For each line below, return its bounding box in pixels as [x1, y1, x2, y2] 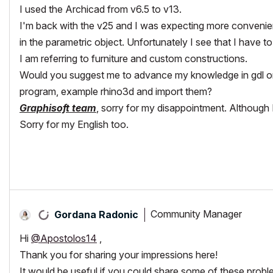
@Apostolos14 [31, 232, 97, 244]
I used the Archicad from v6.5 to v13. [19, 2, 182, 15]
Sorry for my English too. [19, 118, 129, 130]
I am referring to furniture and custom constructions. [19, 52, 247, 65]
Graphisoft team [19, 101, 96, 114]
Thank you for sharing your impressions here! [19, 248, 218, 261]
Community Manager [151, 208, 242, 221]
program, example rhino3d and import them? [19, 85, 212, 97]
